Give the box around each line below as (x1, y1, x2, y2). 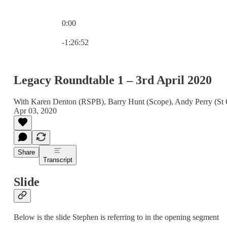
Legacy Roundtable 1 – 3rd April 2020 (14, 73, 212, 87)
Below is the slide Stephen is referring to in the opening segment (14, 212, 219, 221)
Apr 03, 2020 (14, 106, 57, 115)
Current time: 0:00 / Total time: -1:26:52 (61, 27, 188, 36)
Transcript (43, 156, 72, 164)
